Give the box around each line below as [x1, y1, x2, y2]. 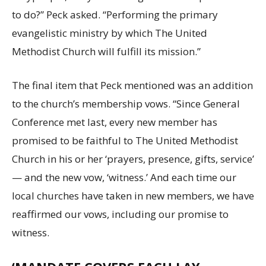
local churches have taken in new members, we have [12, 188, 254, 202]
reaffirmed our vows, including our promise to [12, 207, 229, 221]
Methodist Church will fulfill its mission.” [12, 44, 201, 58]
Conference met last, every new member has [12, 115, 217, 129]
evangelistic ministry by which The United [12, 26, 207, 40]
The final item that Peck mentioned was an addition [12, 78, 253, 92]
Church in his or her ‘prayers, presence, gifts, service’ [12, 151, 254, 166]
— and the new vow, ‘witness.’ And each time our [12, 170, 236, 184]
